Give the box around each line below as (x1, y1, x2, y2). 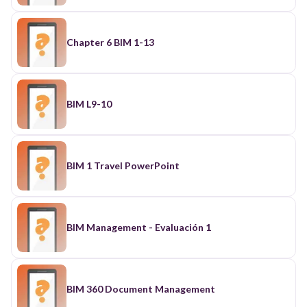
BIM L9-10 (66, 97, 112, 110)
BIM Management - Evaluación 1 (66, 221, 211, 233)
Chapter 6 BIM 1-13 (66, 36, 154, 48)
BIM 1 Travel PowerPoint (66, 159, 180, 171)
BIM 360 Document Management (66, 282, 215, 295)
